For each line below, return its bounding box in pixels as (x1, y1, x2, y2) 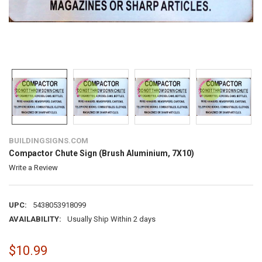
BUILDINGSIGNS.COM (8, 136, 88, 145)
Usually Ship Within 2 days (67, 215, 156, 223)
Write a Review (8, 163, 58, 172)
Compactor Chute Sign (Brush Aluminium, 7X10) (8, 148, 194, 158)
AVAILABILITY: (8, 215, 61, 223)
